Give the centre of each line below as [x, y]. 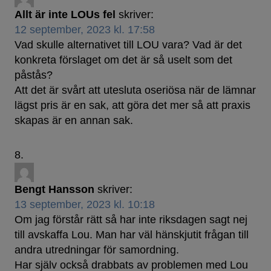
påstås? [34, 75]
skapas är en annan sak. [74, 121]
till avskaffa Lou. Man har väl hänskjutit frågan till [132, 235]
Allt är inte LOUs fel [65, 15]
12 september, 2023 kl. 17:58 [85, 30]
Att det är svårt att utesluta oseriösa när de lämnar [135, 90]
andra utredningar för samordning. [97, 250]
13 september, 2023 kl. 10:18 [85, 205]
